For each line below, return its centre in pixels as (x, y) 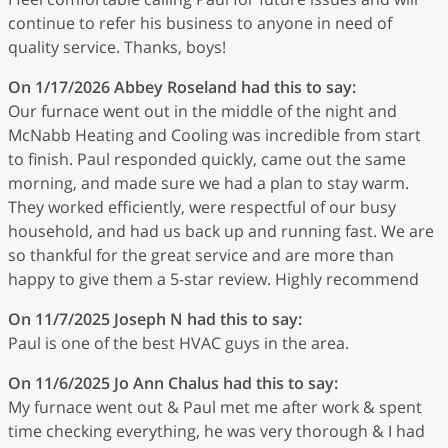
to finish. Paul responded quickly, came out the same (207, 159)
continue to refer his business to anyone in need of (200, 23)
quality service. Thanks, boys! (117, 47)
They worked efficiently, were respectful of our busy (202, 207)
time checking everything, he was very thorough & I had (216, 431)
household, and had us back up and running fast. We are (221, 231)
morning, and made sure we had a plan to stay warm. (208, 183)
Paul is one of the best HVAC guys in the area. (178, 343)
